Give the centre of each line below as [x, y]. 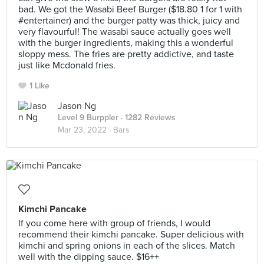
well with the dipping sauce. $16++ [89, 257]
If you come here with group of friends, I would [114, 223]
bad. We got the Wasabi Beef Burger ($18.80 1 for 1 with [130, 9]
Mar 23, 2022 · [85, 130]
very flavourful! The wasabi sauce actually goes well [125, 32]
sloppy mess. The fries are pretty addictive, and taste [126, 54]
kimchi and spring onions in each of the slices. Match [127, 246]
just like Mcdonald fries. [67, 65]
